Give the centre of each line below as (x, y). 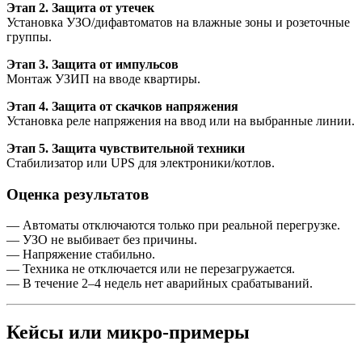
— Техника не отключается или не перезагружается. (151, 269)
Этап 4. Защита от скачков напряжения (122, 106)
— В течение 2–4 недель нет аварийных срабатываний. (160, 284)
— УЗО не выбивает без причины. (102, 240)
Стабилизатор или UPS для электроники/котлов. (141, 162)
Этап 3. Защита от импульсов (93, 64)
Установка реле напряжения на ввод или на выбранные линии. (181, 120)
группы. (29, 36)
